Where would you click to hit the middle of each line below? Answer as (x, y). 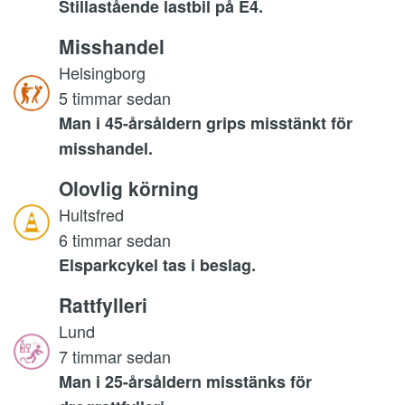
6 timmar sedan (115, 239)
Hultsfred (91, 214)
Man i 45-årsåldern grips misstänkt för (206, 122)
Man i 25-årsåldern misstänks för (185, 381)
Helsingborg (102, 72)
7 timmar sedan (115, 356)
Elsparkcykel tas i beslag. (157, 264)
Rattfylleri (103, 304)
